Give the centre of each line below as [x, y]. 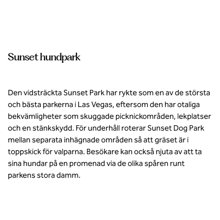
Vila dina [35, 7]
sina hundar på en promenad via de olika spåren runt [96, 163]
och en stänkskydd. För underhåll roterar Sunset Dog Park [106, 128]
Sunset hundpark [44, 57]
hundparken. [40, 39]
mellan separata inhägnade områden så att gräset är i [98, 140]
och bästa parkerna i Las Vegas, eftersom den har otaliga [104, 104]
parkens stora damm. [44, 175]
